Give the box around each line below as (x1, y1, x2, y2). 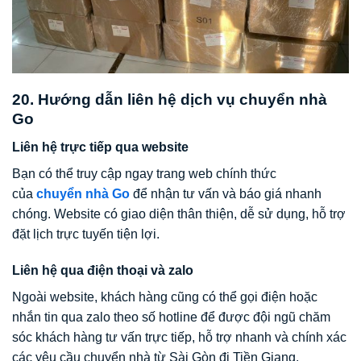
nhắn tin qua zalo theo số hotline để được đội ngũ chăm (12, 310, 330, 325)
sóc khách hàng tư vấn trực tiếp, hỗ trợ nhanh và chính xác (12, 330, 346, 345)
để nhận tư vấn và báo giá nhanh (130, 186, 322, 201)
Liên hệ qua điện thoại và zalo (12, 263, 193, 278)
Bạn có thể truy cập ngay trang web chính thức (12, 166, 276, 180)
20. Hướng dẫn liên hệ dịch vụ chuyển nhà (12, 91, 327, 109)
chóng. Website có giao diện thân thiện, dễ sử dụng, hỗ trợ (12, 206, 346, 221)
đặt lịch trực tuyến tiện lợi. (12, 226, 160, 241)
